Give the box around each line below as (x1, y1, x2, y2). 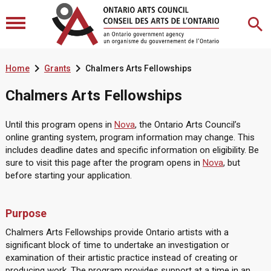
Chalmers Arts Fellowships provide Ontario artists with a (5, 227, 229, 238)
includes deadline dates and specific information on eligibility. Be (5, 145, 259, 155)
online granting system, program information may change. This (5, 132, 255, 143)
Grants (44, 64, 71, 73)
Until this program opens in (5, 119, 114, 130)
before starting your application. (5, 170, 132, 181)
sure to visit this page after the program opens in (5, 157, 203, 168)
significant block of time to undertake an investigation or (5, 240, 229, 250)
